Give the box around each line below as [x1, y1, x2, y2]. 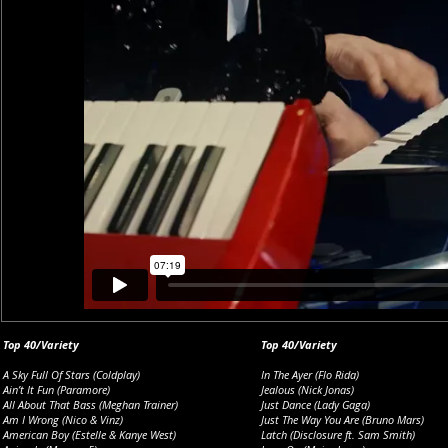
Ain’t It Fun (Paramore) [3, 382, 110, 397]
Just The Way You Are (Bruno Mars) [261, 412, 424, 427]
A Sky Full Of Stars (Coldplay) [3, 367, 140, 382]
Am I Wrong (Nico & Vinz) [3, 412, 123, 427]
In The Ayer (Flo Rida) [261, 367, 359, 382]
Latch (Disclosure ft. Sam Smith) [261, 427, 415, 442]
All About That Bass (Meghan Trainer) [3, 397, 178, 412]
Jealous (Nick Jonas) [261, 382, 354, 397]
